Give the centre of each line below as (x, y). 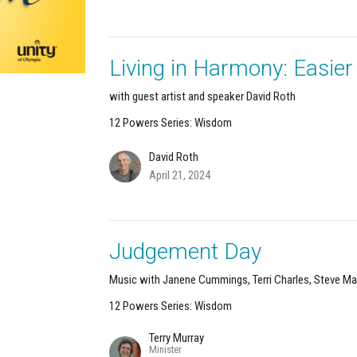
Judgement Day (186, 251)
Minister (166, 349)
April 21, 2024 (180, 175)
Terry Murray (177, 337)
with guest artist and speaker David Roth (203, 96)
